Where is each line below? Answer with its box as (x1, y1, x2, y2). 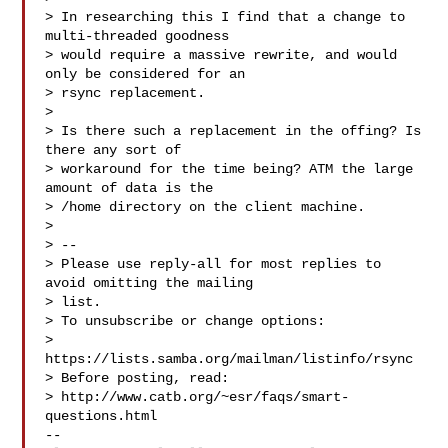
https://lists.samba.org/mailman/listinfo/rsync (45, 351, 414, 367)
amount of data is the (45, 180, 214, 196)
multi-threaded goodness (45, 28, 230, 44)
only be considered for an (45, 66, 246, 82)
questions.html (45, 408, 158, 424)
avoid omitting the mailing (45, 275, 254, 291)
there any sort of (45, 142, 182, 158)
